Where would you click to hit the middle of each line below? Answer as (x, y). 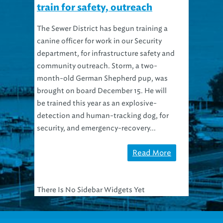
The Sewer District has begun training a (102, 28)
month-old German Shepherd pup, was (102, 78)
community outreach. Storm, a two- (97, 66)
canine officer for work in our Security (99, 41)
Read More (152, 153)
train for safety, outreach (95, 8)
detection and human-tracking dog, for (103, 115)
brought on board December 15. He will (102, 91)
